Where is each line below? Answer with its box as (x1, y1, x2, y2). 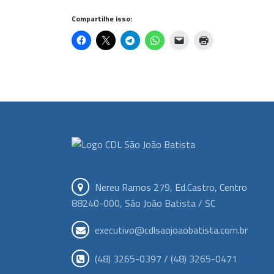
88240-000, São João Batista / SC (72, 195, 215, 210)
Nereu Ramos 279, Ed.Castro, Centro (92, 179, 247, 194)
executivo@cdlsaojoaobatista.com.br (95, 223, 248, 238)
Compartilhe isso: (72, 12, 132, 24)
